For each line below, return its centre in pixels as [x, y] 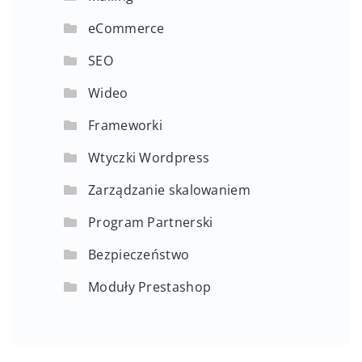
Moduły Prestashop [150, 286]
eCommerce [126, 28]
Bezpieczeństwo [139, 254]
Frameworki [125, 125]
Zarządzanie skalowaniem [169, 189]
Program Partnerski [151, 222]
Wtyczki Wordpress [149, 157]
